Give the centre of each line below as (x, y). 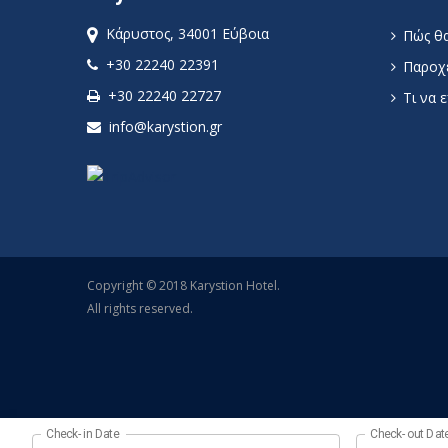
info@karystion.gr (165, 127)
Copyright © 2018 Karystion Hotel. (183, 286)
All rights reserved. (140, 309)
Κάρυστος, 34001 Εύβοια (183, 34)
